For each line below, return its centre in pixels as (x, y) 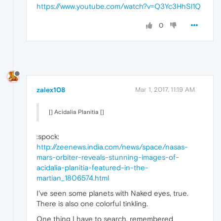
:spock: (48, 137)
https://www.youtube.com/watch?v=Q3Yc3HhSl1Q (119, 6)
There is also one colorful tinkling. (92, 204)
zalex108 (51, 90)
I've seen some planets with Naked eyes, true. (112, 193)
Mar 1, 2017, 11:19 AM (165, 90)
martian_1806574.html (73, 178)
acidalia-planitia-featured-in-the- (92, 168)
